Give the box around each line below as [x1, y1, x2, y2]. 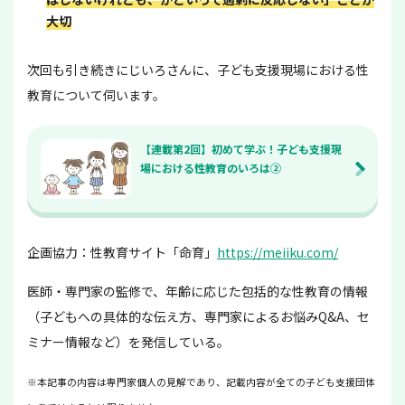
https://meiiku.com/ [217, 243, 338, 262]
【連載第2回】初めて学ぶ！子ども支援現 [140, 140, 342, 156]
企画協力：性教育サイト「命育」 [27, 243, 217, 262]
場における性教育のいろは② [140, 159, 281, 175]
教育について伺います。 [27, 85, 165, 104]
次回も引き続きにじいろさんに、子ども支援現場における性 [27, 60, 369, 79]
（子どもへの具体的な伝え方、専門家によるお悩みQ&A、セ [27, 307, 370, 326]
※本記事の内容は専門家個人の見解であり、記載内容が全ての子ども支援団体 [27, 375, 375, 390]
